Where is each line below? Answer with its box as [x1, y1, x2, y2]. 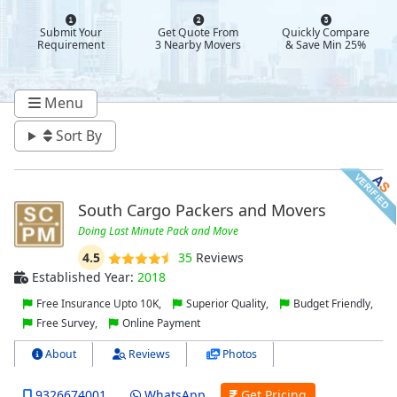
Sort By [51, 126, 102, 145]
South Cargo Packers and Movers [77, 199, 326, 221]
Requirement [36, 37, 105, 52]
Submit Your [39, 25, 102, 40]
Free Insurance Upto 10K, [34, 296, 164, 311]
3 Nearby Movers [155, 37, 242, 52]
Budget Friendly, [291, 296, 373, 311]
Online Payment [120, 315, 200, 331]
